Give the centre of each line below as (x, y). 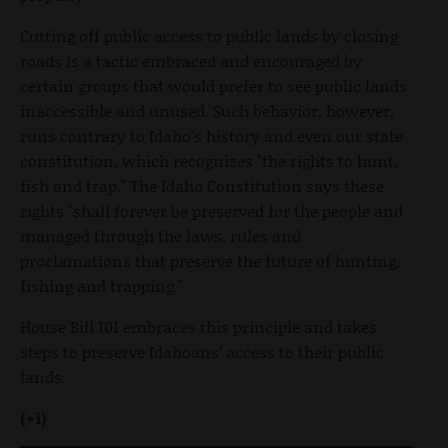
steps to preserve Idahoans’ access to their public (202, 351)
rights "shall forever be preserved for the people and (211, 210)
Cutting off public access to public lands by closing (209, 35)
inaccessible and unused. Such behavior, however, (207, 110)
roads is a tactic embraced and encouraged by (191, 60)
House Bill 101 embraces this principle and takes (198, 326)
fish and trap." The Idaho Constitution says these (202, 185)
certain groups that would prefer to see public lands (213, 85)
